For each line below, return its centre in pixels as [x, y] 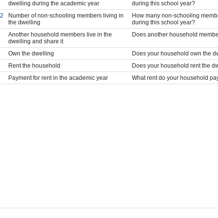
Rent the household [34, 65]
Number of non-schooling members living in [66, 15]
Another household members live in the [60, 34]
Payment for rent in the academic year [58, 78]
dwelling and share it [36, 41]
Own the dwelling [31, 53]
